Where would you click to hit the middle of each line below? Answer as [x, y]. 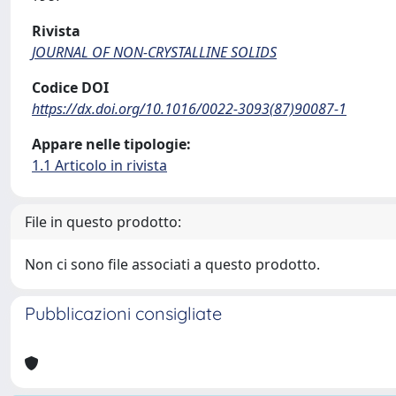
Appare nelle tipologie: [111, 144]
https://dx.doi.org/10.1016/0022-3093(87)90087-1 [189, 109]
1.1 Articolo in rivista [99, 165]
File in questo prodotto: [103, 222]
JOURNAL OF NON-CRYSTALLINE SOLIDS [154, 52]
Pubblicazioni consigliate [123, 313]
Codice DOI [70, 88]
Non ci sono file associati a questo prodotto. [172, 264]
